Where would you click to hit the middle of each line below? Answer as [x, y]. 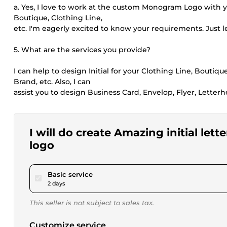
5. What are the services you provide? [82, 50]
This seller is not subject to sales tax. [92, 203]
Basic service [70, 174]
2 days [56, 183]
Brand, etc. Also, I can [52, 82]
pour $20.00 [113, 174]
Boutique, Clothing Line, [58, 18]
